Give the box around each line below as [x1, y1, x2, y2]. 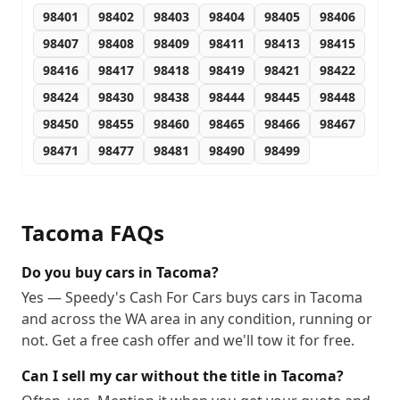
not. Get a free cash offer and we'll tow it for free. [21, 330, 354, 350]
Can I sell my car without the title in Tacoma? [21, 366, 344, 386]
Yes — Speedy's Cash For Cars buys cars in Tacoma [21, 287, 362, 307]
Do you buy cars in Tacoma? [21, 262, 219, 282]
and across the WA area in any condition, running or [21, 309, 372, 329]
